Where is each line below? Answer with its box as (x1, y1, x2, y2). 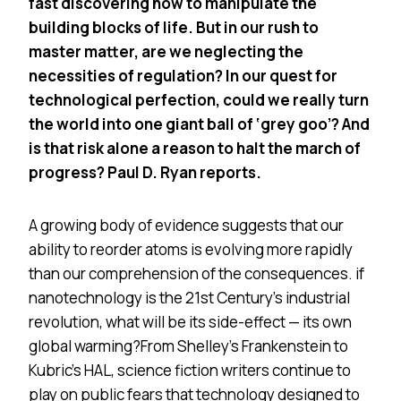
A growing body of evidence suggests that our (29, 214, 344, 235)
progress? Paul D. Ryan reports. (29, 161, 261, 183)
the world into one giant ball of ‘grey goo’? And (29, 113, 370, 134)
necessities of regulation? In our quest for (29, 64, 337, 86)
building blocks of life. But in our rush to (29, 16, 319, 38)
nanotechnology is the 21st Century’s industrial (29, 286, 350, 308)
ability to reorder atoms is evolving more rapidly (29, 238, 353, 260)
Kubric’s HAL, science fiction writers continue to (29, 359, 351, 380)
